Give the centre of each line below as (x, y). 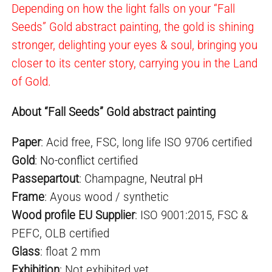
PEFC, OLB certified (61, 233)
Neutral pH (177, 178)
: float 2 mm (71, 251)
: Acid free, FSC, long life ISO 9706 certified (147, 142)
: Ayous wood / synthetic (107, 196)
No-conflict (68, 160)
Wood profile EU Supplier (73, 215)
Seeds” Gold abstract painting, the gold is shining (133, 26)
